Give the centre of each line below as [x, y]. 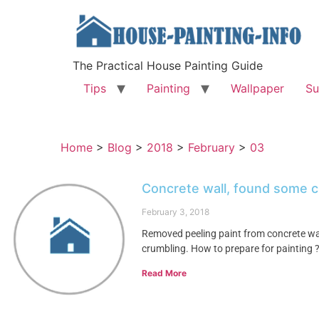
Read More [164, 273]
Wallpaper [257, 88]
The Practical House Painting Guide [168, 66]
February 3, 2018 [176, 212]
